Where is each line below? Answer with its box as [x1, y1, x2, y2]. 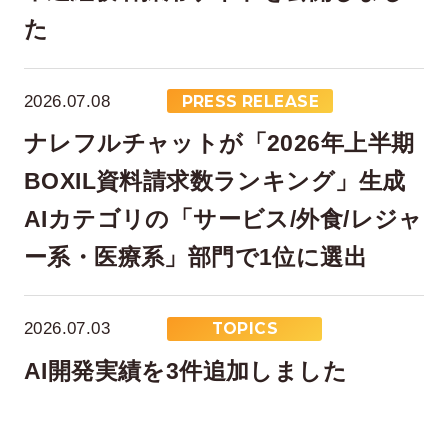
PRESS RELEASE [181, 91, 319, 111]
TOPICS [211, 319, 279, 339]
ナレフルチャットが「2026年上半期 [23, 130, 415, 157]
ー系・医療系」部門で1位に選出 [23, 244, 368, 271]
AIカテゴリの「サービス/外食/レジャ [23, 206, 423, 233]
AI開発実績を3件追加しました [23, 357, 348, 384]
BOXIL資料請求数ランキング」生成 [23, 168, 406, 195]
